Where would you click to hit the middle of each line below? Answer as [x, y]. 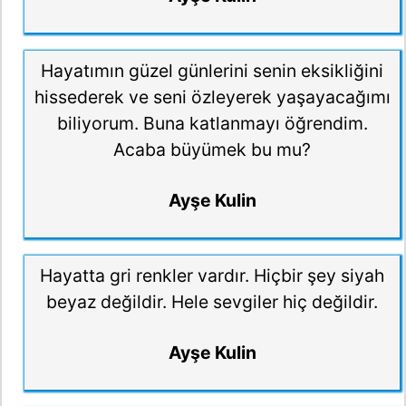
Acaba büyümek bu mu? [212, 149]
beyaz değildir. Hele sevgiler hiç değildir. [212, 301]
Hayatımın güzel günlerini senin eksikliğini [212, 70]
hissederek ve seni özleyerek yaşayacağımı [212, 97]
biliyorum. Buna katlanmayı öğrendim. [212, 123]
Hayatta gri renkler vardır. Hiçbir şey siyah [212, 275]
